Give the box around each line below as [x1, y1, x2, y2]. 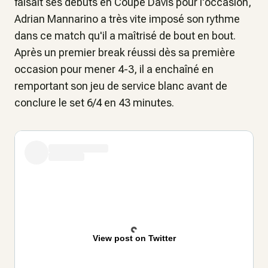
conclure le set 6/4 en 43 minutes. [14, 96, 176, 109]
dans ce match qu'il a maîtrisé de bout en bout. [14, 29, 236, 42]
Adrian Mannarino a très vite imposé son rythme [14, 13, 240, 25]
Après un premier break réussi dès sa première [14, 46, 235, 59]
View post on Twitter [92, 233, 176, 243]
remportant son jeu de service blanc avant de [14, 80, 227, 92]
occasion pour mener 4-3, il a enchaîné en [14, 63, 214, 75]
